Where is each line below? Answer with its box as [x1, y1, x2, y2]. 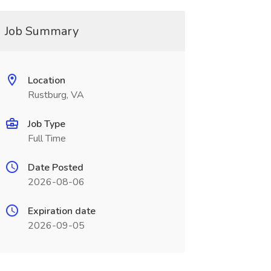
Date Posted [27, 161, 83, 174]
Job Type [27, 117, 65, 131]
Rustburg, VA [27, 88, 84, 102]
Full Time [27, 132, 66, 145]
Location [27, 74, 65, 87]
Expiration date [27, 204, 96, 218]
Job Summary [4, 23, 79, 39]
